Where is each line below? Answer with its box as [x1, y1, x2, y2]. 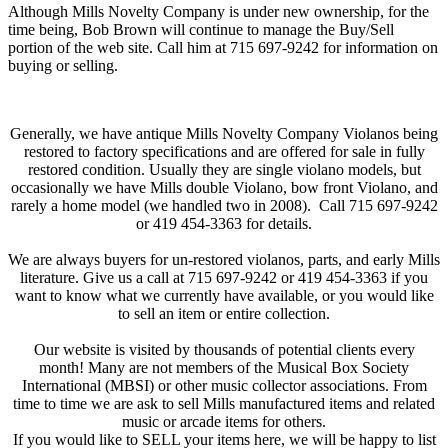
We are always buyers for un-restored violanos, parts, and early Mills [8, 251, 440, 269]
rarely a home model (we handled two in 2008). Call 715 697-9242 [10, 197, 438, 215]
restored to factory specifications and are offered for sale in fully [23, 143, 425, 161]
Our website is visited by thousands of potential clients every [33, 341, 415, 359]
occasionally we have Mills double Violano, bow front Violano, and [10, 179, 438, 197]
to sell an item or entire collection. [118, 305, 330, 323]
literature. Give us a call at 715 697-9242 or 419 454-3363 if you [20, 269, 428, 287]
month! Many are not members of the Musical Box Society [39, 359, 409, 377]
